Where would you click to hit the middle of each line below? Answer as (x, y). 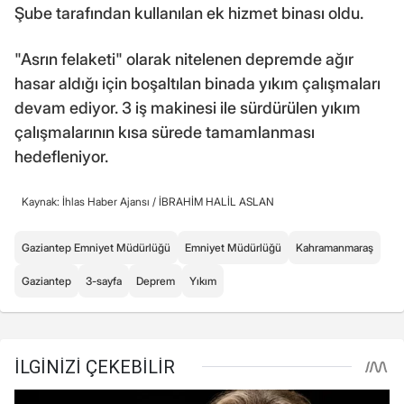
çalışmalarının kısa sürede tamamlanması (165, 132)
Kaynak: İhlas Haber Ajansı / (90, 201)
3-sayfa (104, 280)
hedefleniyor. (61, 156)
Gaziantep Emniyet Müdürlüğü (96, 247)
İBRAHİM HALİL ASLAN (216, 201)
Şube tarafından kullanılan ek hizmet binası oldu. (189, 13)
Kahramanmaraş (335, 247)
